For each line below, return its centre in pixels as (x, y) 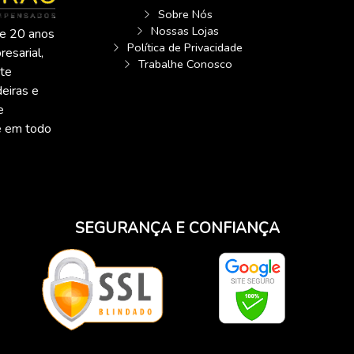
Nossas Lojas (185, 30)
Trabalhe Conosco (185, 64)
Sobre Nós (185, 14)
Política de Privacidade (185, 47)
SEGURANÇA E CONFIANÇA (177, 229)
